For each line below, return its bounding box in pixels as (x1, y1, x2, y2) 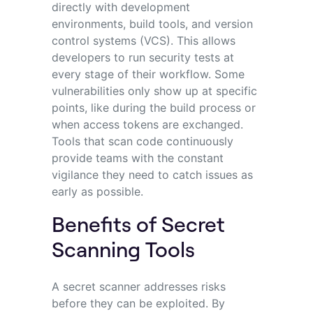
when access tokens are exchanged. (51, 117, 243, 131)
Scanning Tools (51, 235, 195, 262)
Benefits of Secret (51, 210, 225, 237)
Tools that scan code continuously (51, 133, 233, 148)
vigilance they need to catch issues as (51, 167, 253, 182)
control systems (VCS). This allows (51, 33, 235, 48)
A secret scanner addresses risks (51, 279, 226, 293)
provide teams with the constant (51, 150, 224, 165)
